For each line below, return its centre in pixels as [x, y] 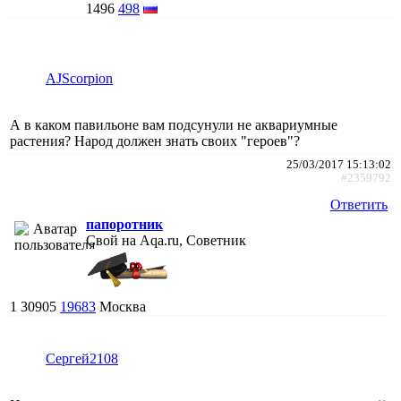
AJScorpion [79, 78]
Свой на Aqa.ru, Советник [166, 240]
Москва [123, 306]
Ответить [359, 204]
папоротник [124, 224]
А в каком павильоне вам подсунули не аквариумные [174, 124]
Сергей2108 [82, 358]
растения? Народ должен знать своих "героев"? [155, 141]
